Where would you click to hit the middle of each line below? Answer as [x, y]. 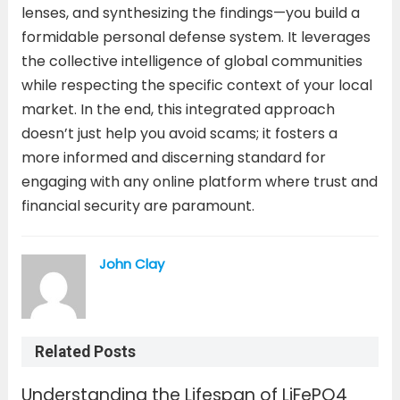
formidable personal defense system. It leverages [196, 37]
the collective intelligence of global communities [192, 61]
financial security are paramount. [137, 205]
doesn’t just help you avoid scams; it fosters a [179, 133]
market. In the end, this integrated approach [178, 109]
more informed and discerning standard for [173, 157]
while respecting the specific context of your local [196, 85]
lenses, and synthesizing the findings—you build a [190, 12]
